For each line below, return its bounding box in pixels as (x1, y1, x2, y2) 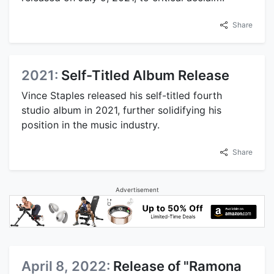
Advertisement (115, 185, 159, 193)
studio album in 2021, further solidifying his (21, 103, 221, 116)
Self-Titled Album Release (61, 67, 229, 83)
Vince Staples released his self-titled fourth (21, 89, 222, 102)
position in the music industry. (21, 118, 160, 131)
